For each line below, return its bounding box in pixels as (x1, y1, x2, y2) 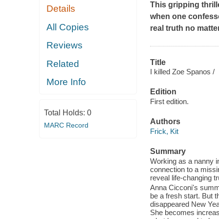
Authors (150, 117, 180, 126)
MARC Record (44, 121, 88, 129)
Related (46, 58, 80, 69)
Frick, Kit (150, 127, 178, 135)
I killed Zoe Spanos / (150, 67, 215, 76)
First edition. (150, 97, 189, 106)
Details (46, 3, 76, 14)
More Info (46, 77, 87, 88)
